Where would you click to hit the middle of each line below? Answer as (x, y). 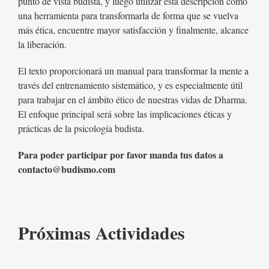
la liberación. (42, 44)
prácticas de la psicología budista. (81, 128)
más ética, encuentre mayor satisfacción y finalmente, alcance (133, 30)
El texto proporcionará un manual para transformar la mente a (133, 71)
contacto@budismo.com (66, 169)
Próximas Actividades (101, 233)
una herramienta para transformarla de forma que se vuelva (128, 16)
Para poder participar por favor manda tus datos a (120, 155)
